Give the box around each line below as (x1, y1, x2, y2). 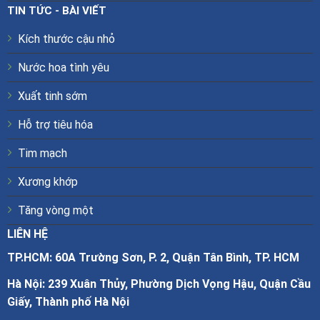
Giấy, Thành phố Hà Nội (6, 295, 129, 309)
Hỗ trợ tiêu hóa (17, 118, 93, 132)
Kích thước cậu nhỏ (17, 32, 115, 46)
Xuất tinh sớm (17, 89, 87, 104)
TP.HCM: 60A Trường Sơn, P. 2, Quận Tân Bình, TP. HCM (6, 251, 299, 265)
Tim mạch (17, 146, 67, 161)
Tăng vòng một (17, 204, 94, 218)
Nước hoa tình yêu (17, 61, 109, 75)
